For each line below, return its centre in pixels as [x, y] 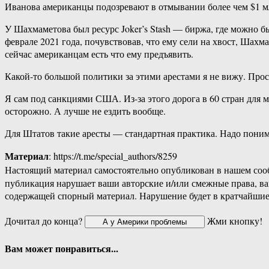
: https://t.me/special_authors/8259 [113, 156]
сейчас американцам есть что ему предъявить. [99, 54]
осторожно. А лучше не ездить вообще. [85, 111]
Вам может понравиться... [62, 248]
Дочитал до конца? [45, 221]
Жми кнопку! [234, 221]
